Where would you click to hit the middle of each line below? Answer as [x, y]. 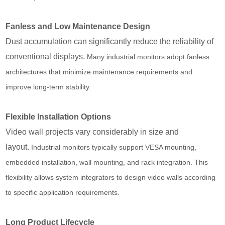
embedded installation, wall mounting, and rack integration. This [107, 162]
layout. [19, 147]
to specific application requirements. [63, 192]
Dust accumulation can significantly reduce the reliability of [110, 41]
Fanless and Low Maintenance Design [78, 26]
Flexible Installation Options [59, 117]
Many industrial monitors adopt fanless [148, 57]
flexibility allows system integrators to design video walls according [111, 177]
